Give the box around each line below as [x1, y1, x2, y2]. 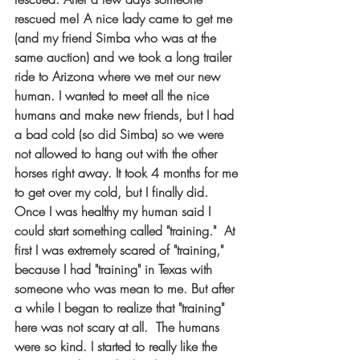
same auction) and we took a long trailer [14, 48, 235, 66]
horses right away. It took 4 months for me [14, 164, 242, 182]
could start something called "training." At [14, 222, 239, 239]
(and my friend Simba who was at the [14, 29, 220, 47]
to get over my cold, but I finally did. [14, 183, 212, 201]
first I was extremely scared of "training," [14, 241, 227, 259]
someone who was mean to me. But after [14, 280, 238, 297]
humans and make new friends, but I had [14, 106, 238, 124]
